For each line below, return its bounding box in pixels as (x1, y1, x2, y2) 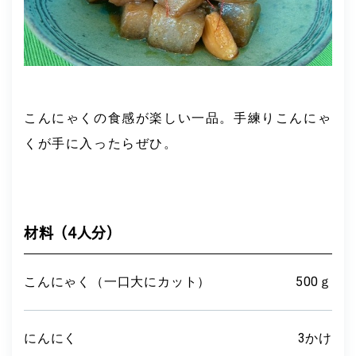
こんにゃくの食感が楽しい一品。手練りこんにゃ (24, 110, 332, 126)
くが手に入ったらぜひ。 (24, 135, 178, 151)
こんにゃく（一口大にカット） (24, 273, 211, 289)
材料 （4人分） (24, 225, 115, 240)
